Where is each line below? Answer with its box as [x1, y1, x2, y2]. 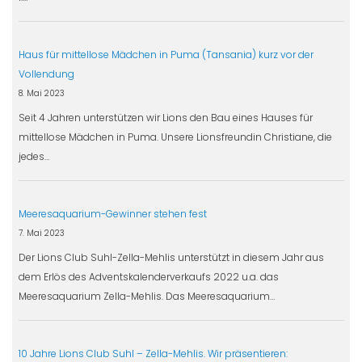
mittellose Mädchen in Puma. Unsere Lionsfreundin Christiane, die [18, 129, 332, 144]
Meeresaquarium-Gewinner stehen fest [18, 206, 207, 221]
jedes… [18, 149, 49, 163]
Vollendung [18, 66, 74, 81]
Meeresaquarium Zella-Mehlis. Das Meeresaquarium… [18, 288, 275, 303]
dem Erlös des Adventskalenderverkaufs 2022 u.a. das [18, 269, 279, 284]
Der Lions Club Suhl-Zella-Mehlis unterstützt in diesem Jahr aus [18, 250, 324, 264]
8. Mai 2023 [18, 87, 65, 99]
